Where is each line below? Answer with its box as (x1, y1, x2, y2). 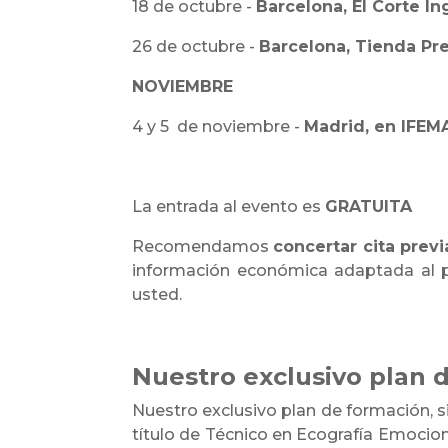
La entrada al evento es (132, 197, 325, 216)
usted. (132, 285, 182, 304)
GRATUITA (325, 197, 417, 216)
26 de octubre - (132, 37, 259, 56)
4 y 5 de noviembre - (132, 117, 304, 136)
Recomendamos (132, 237, 274, 256)
